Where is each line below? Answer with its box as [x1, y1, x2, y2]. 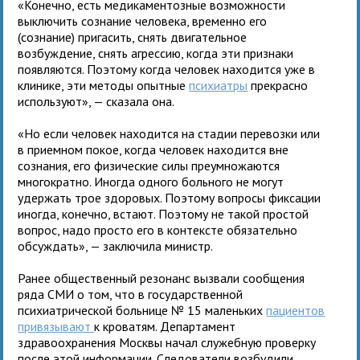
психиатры [189, 76, 248, 93]
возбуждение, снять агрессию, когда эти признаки [18, 44, 294, 61]
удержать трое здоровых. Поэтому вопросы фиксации [18, 189, 321, 206]
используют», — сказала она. [18, 92, 175, 109]
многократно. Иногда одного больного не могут [18, 173, 284, 190]
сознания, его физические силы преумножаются [18, 157, 280, 174]
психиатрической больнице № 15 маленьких [18, 301, 267, 318]
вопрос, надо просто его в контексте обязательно [18, 221, 298, 238]
